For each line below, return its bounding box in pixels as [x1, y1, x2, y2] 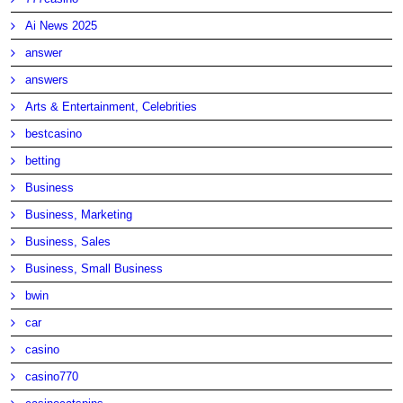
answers [25, 72, 69, 86]
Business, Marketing [25, 207, 133, 221]
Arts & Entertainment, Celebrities [25, 99, 198, 113]
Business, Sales [25, 234, 112, 248]
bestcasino [25, 126, 83, 140]
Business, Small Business [25, 261, 164, 275]
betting [25, 153, 61, 167]
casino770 [25, 369, 79, 383]
